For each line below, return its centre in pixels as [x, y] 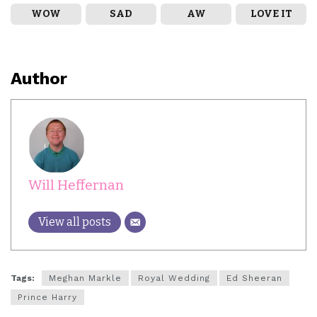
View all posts [75, 222]
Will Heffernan [76, 185]
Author [39, 79]
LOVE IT [271, 14]
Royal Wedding [174, 278]
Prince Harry [47, 298]
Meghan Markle [85, 278]
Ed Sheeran [254, 278]
